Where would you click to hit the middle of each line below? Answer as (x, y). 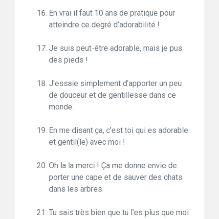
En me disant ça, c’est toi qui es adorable (119, 131)
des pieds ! (68, 60)
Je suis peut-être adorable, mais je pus (116, 48)
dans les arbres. (76, 189)
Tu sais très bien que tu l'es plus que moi (119, 213)
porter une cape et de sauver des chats (116, 177)
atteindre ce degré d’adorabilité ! (104, 25)
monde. (61, 107)
